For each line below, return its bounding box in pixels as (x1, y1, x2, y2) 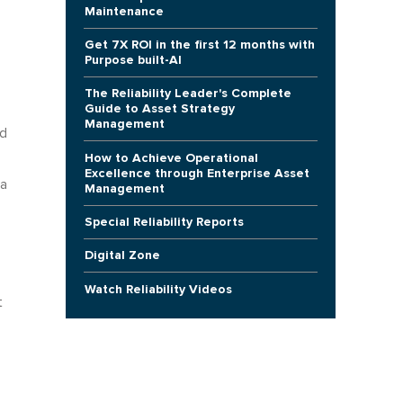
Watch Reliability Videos (84, 281, 232, 297)
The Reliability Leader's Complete (84, 85, 291, 102)
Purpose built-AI (84, 52, 182, 68)
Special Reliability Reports (84, 214, 244, 230)
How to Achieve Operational (84, 149, 258, 166)
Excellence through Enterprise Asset (84, 165, 309, 181)
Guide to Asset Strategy (84, 101, 235, 117)
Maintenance (84, 3, 164, 19)
